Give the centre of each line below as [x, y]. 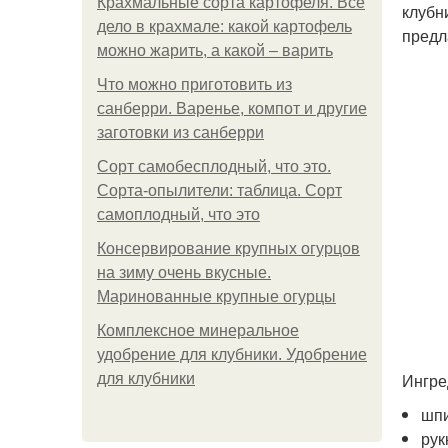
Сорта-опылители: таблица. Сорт [219, 190]
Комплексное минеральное [198, 330]
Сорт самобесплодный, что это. [214, 166]
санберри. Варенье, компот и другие [232, 108]
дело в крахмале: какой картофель [224, 26]
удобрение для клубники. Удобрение [232, 354]
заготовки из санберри [180, 132]
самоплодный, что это [178, 214]
